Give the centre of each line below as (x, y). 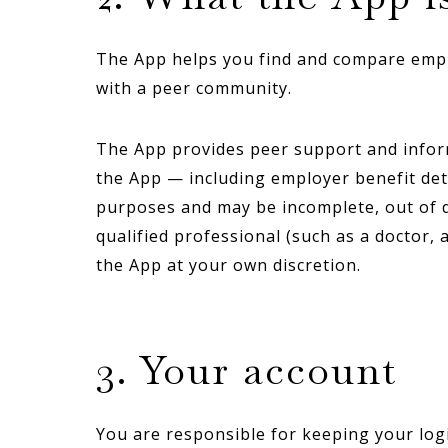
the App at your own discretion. (228, 265)
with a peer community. (194, 88)
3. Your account (246, 370)
